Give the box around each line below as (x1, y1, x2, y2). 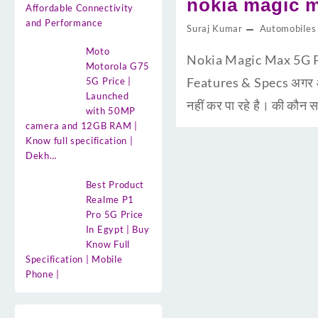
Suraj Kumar (187, 23, 243, 35)
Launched (85, 90, 129, 102)
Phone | (26, 268, 60, 280)
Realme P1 (85, 193, 135, 205)
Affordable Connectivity (26, 1, 134, 13)
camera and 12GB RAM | (26, 120, 138, 132)
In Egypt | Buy (85, 223, 150, 235)
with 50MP (85, 105, 136, 117)
